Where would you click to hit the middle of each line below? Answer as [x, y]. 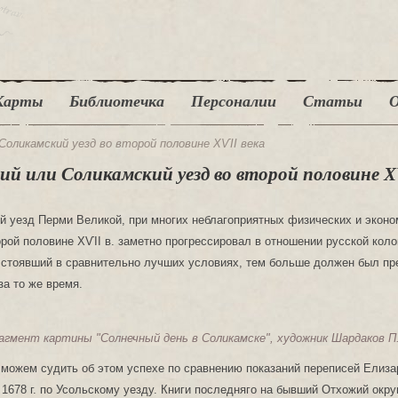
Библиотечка [117, 101]
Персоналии [234, 101]
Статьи [333, 101]
